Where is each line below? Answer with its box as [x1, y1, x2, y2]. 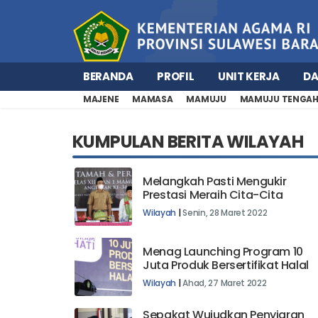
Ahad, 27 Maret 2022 [182, 276, 267, 289]
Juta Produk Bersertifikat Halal [143, 256, 309, 273]
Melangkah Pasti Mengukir [143, 172, 287, 190]
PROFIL [157, 68, 194, 84]
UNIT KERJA [218, 68, 280, 84]
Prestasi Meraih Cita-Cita [143, 186, 283, 203]
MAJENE [83, 92, 119, 105]
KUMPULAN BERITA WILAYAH [72, 129, 304, 153]
